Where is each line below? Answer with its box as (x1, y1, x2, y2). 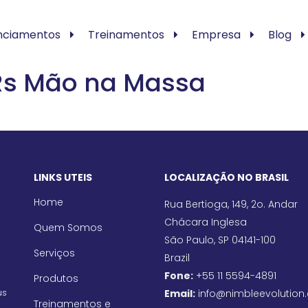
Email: (164, 287, 195, 300)
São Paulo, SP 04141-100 (164, 233, 276, 247)
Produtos (34, 272, 78, 285)
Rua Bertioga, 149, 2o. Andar (164, 197, 298, 211)
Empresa (191, 27, 241, 43)
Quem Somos (34, 221, 102, 234)
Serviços (34, 246, 75, 260)
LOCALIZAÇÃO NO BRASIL (164, 170, 289, 184)
